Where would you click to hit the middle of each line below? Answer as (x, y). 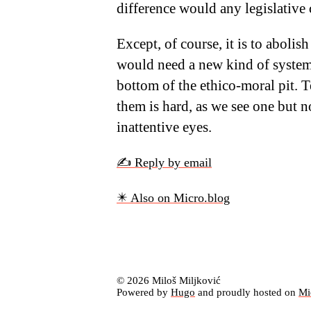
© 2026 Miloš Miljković (169, 280)
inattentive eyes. (164, 127)
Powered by (144, 292)
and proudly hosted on (247, 292)
